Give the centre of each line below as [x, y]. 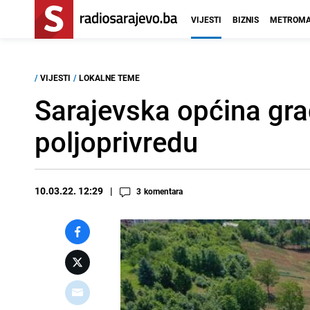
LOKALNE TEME [109, 77]
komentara [163, 191]
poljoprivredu [116, 142]
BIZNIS [246, 19]
